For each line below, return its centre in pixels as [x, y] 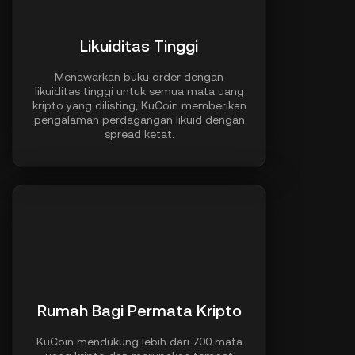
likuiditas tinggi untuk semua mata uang [139, 91]
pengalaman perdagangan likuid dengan [139, 120]
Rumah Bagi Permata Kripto [139, 311]
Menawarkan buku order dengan [139, 77]
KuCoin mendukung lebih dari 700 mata [139, 342]
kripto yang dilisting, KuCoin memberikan [139, 105]
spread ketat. [139, 134]
